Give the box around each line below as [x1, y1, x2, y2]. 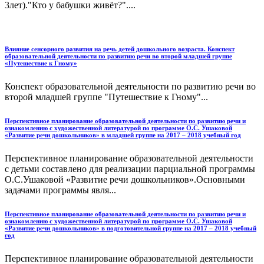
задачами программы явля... [5, 185, 116, 196]
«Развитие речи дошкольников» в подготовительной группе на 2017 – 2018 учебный [5, 225, 256, 232]
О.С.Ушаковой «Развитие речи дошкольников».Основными [5, 174, 245, 185]
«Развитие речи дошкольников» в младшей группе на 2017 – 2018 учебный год [5, 131, 241, 139]
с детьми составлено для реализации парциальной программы [5, 164, 255, 174]
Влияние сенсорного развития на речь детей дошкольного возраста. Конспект [5, 45, 235, 53]
